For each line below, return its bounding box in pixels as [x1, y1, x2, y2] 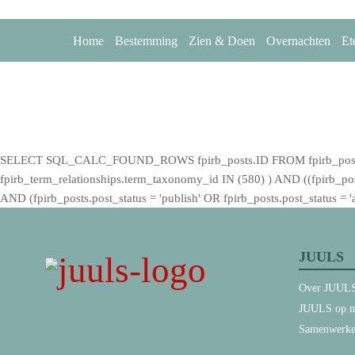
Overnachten [266, 34, 330, 48]
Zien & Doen [189, 34, 255, 48]
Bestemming [115, 34, 177, 48]
